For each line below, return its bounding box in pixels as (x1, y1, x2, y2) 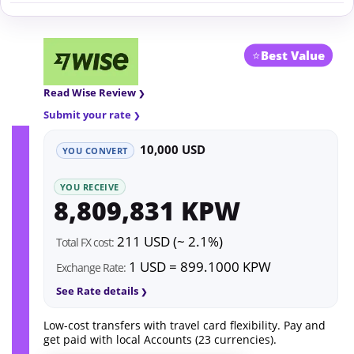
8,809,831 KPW (54, 193, 240, 228)
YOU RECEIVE (60, 180, 119, 193)
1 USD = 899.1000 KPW (126, 258, 271, 277)
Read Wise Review (43, 85, 136, 100)
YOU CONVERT (62, 144, 128, 156)
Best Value (261, 47, 325, 63)
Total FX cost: (56, 235, 114, 250)
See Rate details (56, 284, 138, 299)
